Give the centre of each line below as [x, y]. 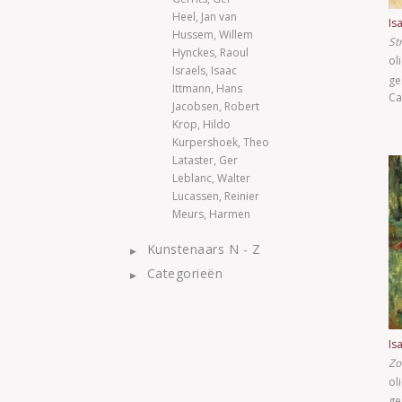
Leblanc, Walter [211, 178]
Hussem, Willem [213, 35]
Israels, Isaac [205, 70]
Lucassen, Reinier [216, 196]
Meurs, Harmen [211, 214]
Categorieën [184, 273]
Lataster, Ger [205, 160]
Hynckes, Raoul [210, 52]
